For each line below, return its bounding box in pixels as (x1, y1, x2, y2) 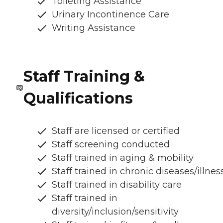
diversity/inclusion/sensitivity (52, 206, 179, 217)
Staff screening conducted (52, 138, 170, 150)
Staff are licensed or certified (52, 125, 180, 136)
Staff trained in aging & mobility (52, 152, 194, 163)
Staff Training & (23, 67, 145, 86)
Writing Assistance (52, 22, 135, 33)
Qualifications (23, 89, 133, 108)
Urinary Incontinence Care (52, 8, 169, 20)
